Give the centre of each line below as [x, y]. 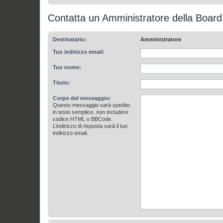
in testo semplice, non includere [91, 112]
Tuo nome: [67, 67]
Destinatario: [70, 39]
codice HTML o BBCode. [83, 119]
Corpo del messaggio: [82, 98]
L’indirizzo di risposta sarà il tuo [90, 126]
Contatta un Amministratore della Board [135, 18]
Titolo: [61, 82]
